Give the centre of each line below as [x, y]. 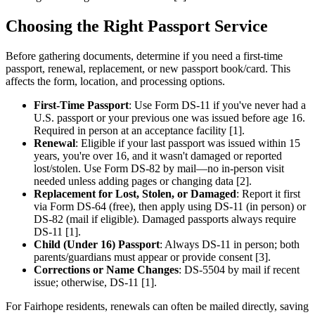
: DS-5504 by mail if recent [239, 270]
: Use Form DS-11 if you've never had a [217, 105]
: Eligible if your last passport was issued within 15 [188, 143]
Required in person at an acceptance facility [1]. [139, 131]
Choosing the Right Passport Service [137, 26]
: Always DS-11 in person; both [230, 245]
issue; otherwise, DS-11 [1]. [95, 283]
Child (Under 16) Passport [97, 245]
